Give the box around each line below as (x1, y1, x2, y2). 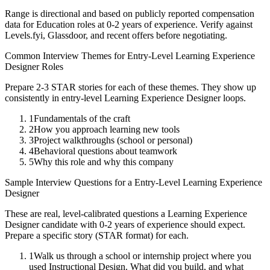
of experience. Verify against (142, 19, 253, 30)
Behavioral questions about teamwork (34, 146, 177, 157)
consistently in (5, 93, 61, 104)
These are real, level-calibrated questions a (5, 209, 168, 219)
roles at (75, 19, 107, 30)
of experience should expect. (134, 219, 245, 230)
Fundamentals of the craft (34, 113, 130, 124)
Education (36, 19, 75, 30)
